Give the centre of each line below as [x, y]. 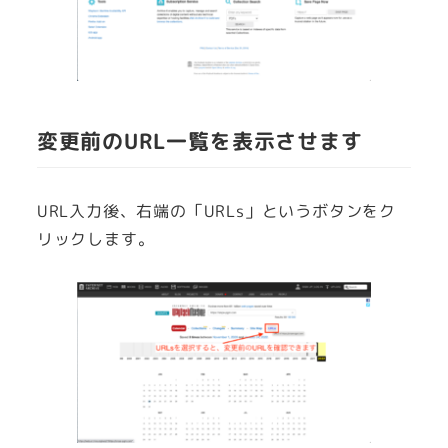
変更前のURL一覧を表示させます [199, 142]
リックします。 [95, 239]
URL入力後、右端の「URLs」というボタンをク [216, 211]
